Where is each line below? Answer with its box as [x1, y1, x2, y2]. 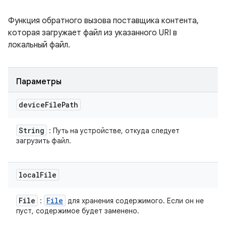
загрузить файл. [16, 136, 71, 145]
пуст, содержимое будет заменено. [16, 206, 139, 215]
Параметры [16, 77, 62, 87]
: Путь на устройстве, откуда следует [47, 126, 180, 135]
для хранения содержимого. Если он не [66, 196, 204, 205]
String [19, 126, 44, 135]
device [19, 100, 45, 109]
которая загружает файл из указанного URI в [8, 28, 177, 38]
